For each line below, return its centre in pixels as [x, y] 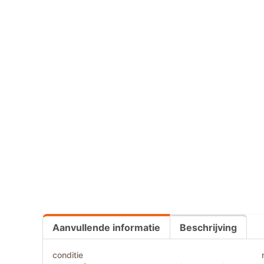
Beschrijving [208, 228]
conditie [68, 255]
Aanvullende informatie [106, 228]
